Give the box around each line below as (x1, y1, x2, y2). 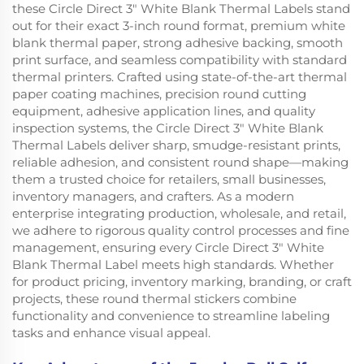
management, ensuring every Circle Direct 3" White (12, 239, 324, 255)
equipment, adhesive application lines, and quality (12, 102, 315, 119)
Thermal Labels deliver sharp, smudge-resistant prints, (12, 136, 340, 153)
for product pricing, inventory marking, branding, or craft (12, 273, 352, 289)
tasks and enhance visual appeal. (12, 324, 210, 340)
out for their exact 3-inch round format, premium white (12, 17, 345, 33)
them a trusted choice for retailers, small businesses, (12, 171, 326, 187)
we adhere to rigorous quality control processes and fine (12, 222, 349, 238)
